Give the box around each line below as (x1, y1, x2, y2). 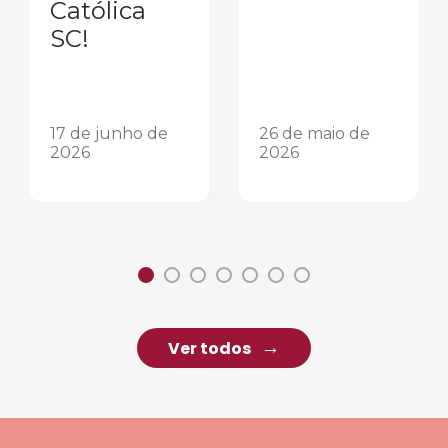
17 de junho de (50, 124, 168, 144)
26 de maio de (259, 124, 370, 144)
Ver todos (168, 337, 251, 361)
